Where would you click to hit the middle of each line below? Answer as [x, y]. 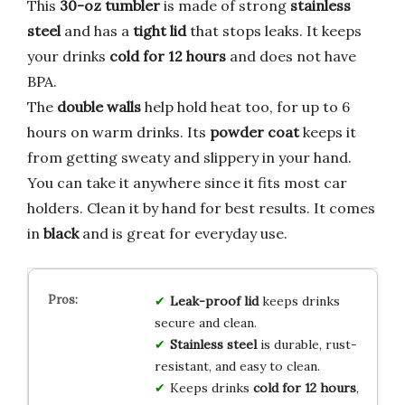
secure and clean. [205, 322]
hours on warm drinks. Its [118, 132]
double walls [99, 106]
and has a [97, 30]
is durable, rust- [306, 344]
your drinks [68, 56]
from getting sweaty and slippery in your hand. [189, 157]
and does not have [291, 56]
